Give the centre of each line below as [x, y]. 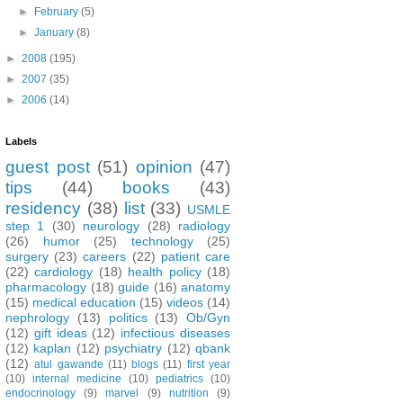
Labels [21, 141]
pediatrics [179, 378]
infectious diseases [176, 332]
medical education [84, 302]
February [58, 11]
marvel [122, 393]
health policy [165, 271]
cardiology [64, 271]
